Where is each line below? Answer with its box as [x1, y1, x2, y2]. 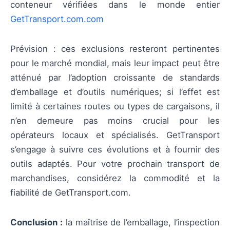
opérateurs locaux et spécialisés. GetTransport [10, 130, 220, 141]
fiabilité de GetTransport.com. [10, 187, 131, 198]
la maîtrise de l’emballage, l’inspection [62, 217, 220, 228]
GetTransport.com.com [10, 14, 104, 24]
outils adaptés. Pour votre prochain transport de [10, 159, 220, 169]
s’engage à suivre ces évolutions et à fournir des [10, 144, 220, 155]
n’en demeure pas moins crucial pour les [10, 116, 220, 126]
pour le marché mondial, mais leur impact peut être [10, 58, 220, 69]
